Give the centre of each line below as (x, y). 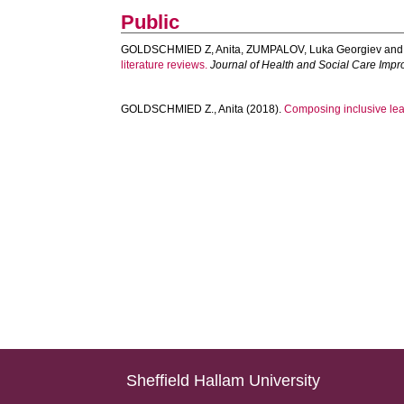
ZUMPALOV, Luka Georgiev (314, 50)
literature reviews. (165, 65)
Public (151, 22)
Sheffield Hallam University (224, 381)
